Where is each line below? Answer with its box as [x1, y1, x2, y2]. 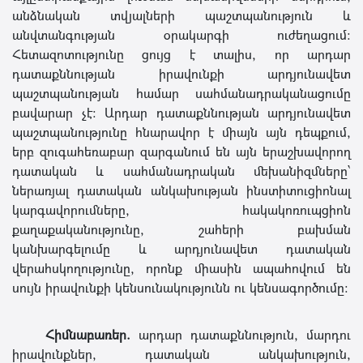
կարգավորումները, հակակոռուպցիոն [12, 201, 351, 218]
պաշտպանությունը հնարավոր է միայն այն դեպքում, [12, 123, 351, 140]
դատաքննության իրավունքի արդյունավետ [12, 65, 351, 82]
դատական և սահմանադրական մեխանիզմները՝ [12, 162, 351, 179]
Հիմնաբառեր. [12, 326, 130, 343]
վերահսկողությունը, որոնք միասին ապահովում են [12, 259, 351, 276]
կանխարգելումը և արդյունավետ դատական [12, 240, 351, 257]
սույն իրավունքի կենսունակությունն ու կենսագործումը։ [12, 279, 348, 296]
